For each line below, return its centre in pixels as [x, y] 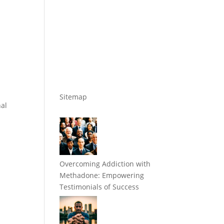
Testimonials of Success [99, 187]
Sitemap [73, 97]
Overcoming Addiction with [105, 164]
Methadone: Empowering [102, 175]
